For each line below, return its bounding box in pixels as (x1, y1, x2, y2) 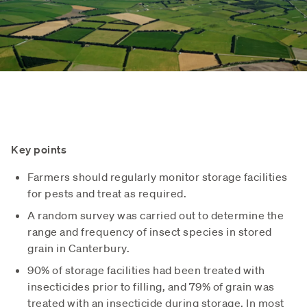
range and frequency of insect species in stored (27, 224, 272, 238)
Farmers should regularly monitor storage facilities (27, 169, 288, 184)
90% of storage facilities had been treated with (27, 262, 265, 277)
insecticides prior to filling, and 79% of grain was (27, 279, 275, 293)
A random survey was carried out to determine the (27, 208, 284, 222)
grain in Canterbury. (27, 241, 130, 255)
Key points (11, 142, 66, 156)
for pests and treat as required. (27, 186, 186, 200)
